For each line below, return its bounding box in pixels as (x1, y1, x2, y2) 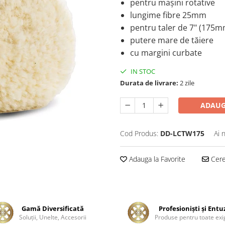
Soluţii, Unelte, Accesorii (19, 213, 87, 221)
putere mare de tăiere (130, 35, 213, 46)
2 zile (178, 78, 194, 87)
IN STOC (129, 67, 155, 76)
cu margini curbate (130, 47, 202, 58)
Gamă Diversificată (22, 204, 84, 213)
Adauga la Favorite (127, 154, 185, 164)
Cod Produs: (120, 129, 158, 138)
